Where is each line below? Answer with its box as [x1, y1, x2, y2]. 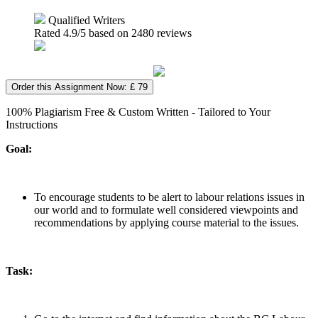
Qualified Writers [45, 13, 125, 26]
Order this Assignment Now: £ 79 [11, 81, 148, 92]
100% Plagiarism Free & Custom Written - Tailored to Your [6, 105, 270, 118]
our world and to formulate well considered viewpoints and [34, 203, 298, 216]
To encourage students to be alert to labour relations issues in [34, 190, 305, 203]
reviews [154, 26, 192, 39]
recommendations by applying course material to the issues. [34, 216, 299, 229]
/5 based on [77, 26, 131, 39]
